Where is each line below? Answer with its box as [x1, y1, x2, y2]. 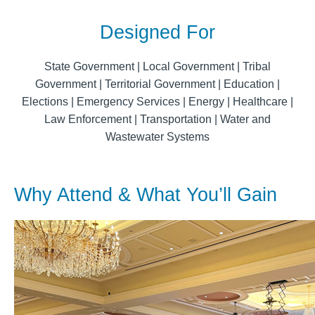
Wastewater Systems [105, 131, 210, 143]
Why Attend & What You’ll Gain [14, 184, 277, 205]
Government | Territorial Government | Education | [35, 78, 280, 90]
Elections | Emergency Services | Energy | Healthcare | [22, 96, 293, 108]
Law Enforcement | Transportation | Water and [44, 113, 271, 125]
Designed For [100, 22, 215, 43]
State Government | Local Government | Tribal [44, 60, 271, 72]
